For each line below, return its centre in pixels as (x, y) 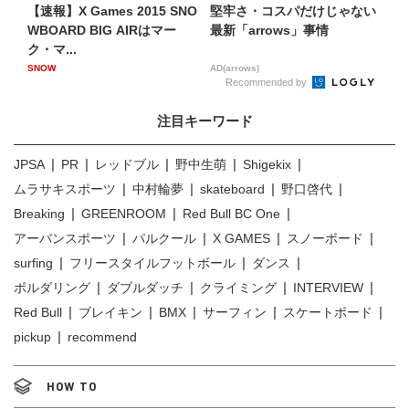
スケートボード (328, 312)
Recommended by (267, 82)
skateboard (232, 189)
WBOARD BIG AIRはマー (102, 30)
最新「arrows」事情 (269, 30)
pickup (32, 336)
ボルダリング (52, 287)
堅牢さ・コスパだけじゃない (293, 10)
